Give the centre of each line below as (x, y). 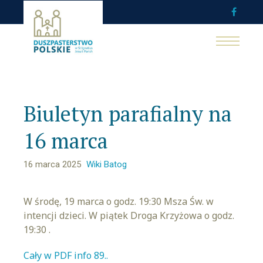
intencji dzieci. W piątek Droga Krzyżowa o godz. (129, 215)
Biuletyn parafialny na (128, 114)
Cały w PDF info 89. (65, 255)
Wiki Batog (107, 164)
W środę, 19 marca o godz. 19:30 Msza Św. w (119, 201)
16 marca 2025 (52, 164)
